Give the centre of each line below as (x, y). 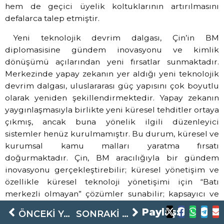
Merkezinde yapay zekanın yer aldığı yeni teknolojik (112, 73)
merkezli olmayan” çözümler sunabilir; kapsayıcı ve (112, 193)
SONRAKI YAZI (125, 213)
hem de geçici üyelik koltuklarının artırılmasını (112, 6)
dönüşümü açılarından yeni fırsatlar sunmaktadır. (112, 61)
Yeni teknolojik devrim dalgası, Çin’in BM (116, 37)
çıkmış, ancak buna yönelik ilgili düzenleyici (112, 121)
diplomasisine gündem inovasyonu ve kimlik (112, 49)
